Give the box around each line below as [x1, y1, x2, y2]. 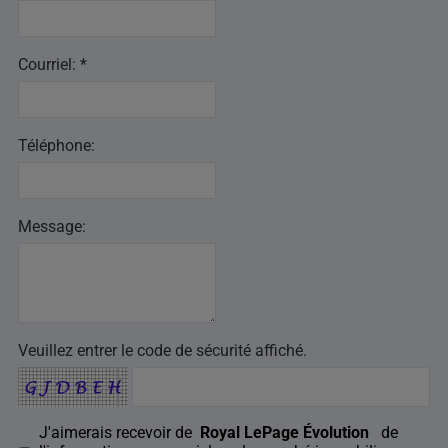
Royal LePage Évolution [196, 423, 377, 443]
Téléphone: [18, 136, 95, 156]
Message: [18, 217, 86, 237]
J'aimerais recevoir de [39, 423, 196, 443]
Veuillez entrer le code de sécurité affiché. [18, 341, 307, 361]
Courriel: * [18, 55, 87, 75]
